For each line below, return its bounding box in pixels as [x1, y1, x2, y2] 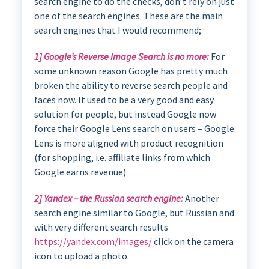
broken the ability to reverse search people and [34, 79, 228, 91]
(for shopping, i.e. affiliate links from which [34, 151, 210, 163]
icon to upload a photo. [34, 249, 129, 262]
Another [184, 192, 219, 204]
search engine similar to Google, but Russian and [34, 206, 234, 219]
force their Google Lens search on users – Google [34, 122, 234, 134]
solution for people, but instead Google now [34, 107, 216, 120]
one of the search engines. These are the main [34, 9, 223, 22]
